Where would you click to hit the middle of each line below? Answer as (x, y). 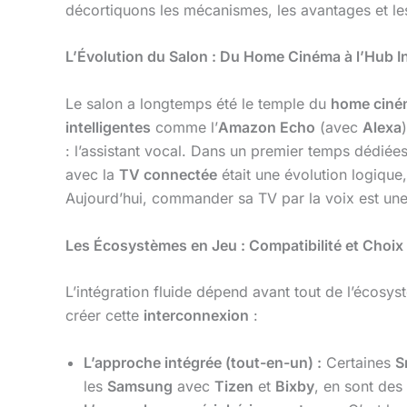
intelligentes (108, 127)
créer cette (104, 316)
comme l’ (184, 127)
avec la (92, 174)
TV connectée (168, 174)
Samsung (140, 386)
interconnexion (196, 316)
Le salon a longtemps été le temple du (198, 103)
